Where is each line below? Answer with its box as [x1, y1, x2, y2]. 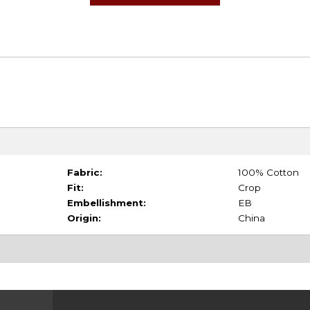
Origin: [66, 212, 101, 224]
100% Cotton [237, 166, 299, 178]
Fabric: [66, 166, 102, 178]
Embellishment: [66, 197, 146, 208]
